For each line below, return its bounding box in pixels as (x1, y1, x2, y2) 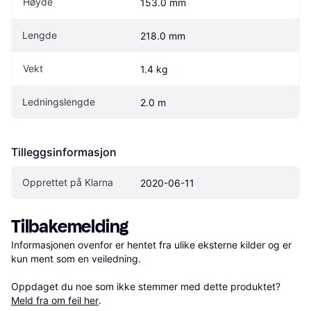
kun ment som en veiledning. (11, 252, 141, 264)
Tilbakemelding (11, 215, 129, 237)
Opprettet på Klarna (22, 176, 113, 188)
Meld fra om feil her (11, 294, 99, 306)
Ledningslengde (22, 95, 95, 108)
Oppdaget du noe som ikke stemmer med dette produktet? (11, 280, 283, 292)
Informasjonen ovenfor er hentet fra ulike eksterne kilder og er (11, 238, 292, 251)
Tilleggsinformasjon (11, 144, 117, 159)
